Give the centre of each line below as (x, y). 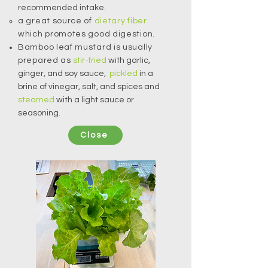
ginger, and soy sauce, (64, 74)
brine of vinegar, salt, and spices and (89, 87)
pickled (124, 74)
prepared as (46, 60)
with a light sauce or (94, 100)
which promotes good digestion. (88, 34)
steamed (36, 100)
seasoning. (39, 113)
